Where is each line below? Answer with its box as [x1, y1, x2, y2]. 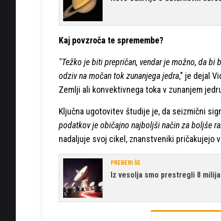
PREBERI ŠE [110, 159, 141, 166]
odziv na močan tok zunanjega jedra [59, 70, 179, 81]
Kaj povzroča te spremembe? [59, 35, 163, 45]
